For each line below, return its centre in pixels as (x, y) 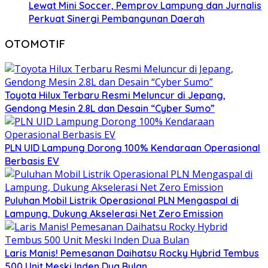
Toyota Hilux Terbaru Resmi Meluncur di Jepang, (115, 95)
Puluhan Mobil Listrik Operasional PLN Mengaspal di (122, 200)
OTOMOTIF (35, 44)
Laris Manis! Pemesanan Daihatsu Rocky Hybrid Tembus (132, 253)
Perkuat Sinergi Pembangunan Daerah (117, 19)
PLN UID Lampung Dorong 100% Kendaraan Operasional (133, 147)
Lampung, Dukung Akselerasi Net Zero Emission (114, 213)
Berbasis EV (32, 161)
